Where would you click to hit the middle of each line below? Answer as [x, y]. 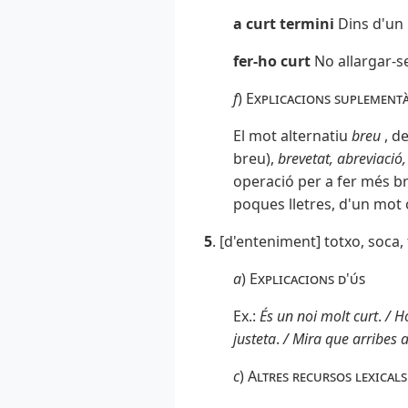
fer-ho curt [272, 61]
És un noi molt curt [317, 316]
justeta [255, 339]
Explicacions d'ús [307, 279]
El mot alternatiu [292, 136]
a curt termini [286, 24]
